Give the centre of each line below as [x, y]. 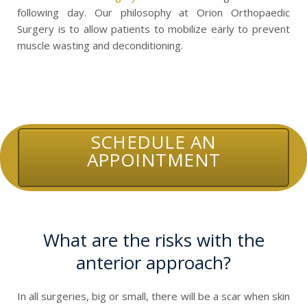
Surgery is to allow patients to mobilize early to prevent [153, 29]
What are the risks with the [153, 240]
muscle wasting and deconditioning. [100, 46]
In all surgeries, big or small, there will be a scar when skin [153, 296]
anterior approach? [153, 262]
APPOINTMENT [153, 159]
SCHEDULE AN [153, 142]
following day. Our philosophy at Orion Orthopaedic [153, 13]
